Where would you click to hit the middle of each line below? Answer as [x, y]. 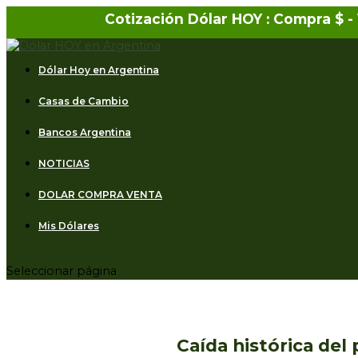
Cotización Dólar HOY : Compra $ [226, 19]
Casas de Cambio [84, 101]
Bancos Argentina [85, 133]
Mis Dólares [69, 226]
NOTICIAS [64, 164]
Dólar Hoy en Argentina [99, 70]
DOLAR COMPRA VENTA [100, 195]
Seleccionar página [62, 270]
